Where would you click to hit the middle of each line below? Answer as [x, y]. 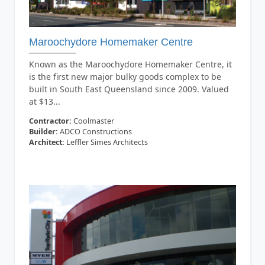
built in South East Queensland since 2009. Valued [129, 89]
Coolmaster [93, 121]
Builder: [43, 132]
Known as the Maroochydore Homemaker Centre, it [130, 64]
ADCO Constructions [95, 132]
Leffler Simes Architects [106, 143]
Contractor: [50, 121]
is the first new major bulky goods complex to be [125, 77]
